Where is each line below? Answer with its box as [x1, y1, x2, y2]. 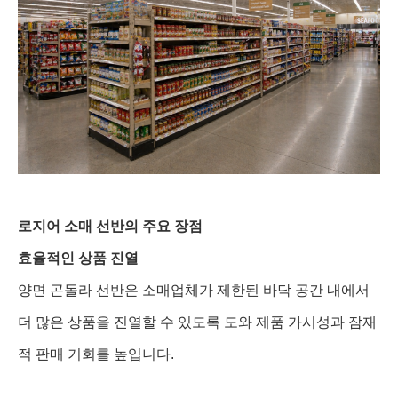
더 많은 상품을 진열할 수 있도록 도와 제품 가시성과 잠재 [18, 314, 377, 330]
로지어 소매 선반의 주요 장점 [18, 218, 203, 234]
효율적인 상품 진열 [18, 250, 139, 266]
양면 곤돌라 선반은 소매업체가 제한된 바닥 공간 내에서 [18, 282, 370, 298]
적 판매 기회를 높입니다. [18, 346, 174, 362]
